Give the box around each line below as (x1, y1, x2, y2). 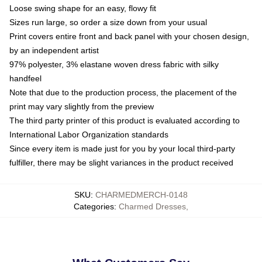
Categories (74, 201, 114, 211)
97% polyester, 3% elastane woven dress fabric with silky (9, 59, 219, 69)
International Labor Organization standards (9, 129, 168, 139)
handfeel (9, 73, 42, 83)
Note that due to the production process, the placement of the (9, 87, 237, 97)
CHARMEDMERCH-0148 (95, 189, 188, 199)
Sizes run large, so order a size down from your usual (9, 17, 207, 27)
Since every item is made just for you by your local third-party (9, 143, 235, 153)
